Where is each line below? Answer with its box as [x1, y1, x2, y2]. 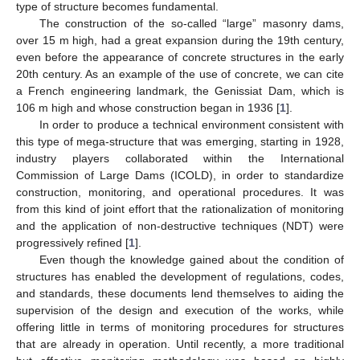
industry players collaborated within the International [16, 151, 344, 165]
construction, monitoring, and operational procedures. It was [16, 185, 344, 198]
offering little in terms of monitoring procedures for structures [16, 320, 344, 333]
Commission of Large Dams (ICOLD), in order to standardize [16, 168, 344, 182]
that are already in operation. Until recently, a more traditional [16, 337, 344, 350]
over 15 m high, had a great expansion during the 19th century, [16, 33, 344, 47]
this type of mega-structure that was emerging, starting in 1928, [16, 134, 344, 148]
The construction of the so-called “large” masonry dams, [39, 16, 344, 30]
